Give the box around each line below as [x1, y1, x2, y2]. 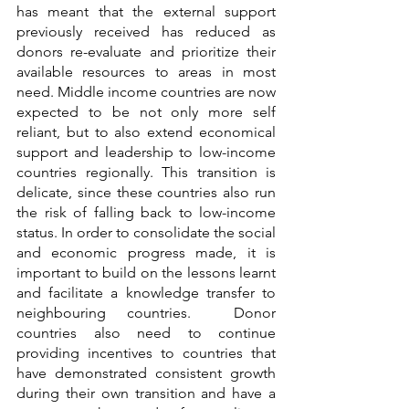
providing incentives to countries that [16, 344, 276, 362]
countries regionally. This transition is [16, 163, 276, 182]
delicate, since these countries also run [16, 184, 276, 202]
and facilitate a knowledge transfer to [16, 284, 276, 302]
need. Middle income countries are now [16, 83, 276, 101]
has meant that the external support [16, 3, 276, 21]
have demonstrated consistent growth [16, 364, 276, 383]
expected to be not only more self [16, 103, 276, 121]
